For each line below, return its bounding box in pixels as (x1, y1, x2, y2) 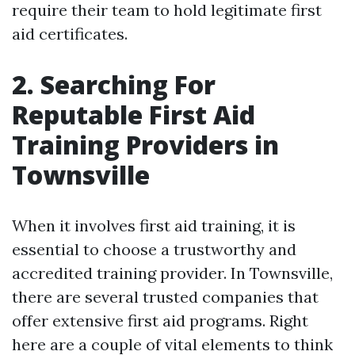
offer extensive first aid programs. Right (12, 311, 308, 331)
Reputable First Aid (12, 97, 255, 132)
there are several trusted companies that (12, 287, 319, 307)
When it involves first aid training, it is (12, 216, 296, 236)
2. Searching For (12, 67, 216, 102)
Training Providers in (12, 128, 279, 162)
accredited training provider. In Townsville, (12, 263, 333, 284)
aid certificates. (12, 24, 128, 44)
